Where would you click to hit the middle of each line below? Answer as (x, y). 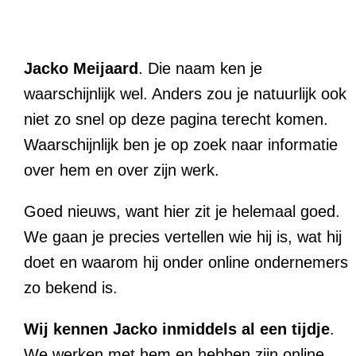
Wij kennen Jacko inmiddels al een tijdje (177, 329)
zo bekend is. (71, 288)
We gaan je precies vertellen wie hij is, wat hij (183, 237)
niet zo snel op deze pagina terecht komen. (176, 120)
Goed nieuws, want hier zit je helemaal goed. (182, 212)
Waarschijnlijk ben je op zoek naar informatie (181, 145)
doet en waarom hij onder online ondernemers (186, 263)
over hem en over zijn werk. (122, 170)
